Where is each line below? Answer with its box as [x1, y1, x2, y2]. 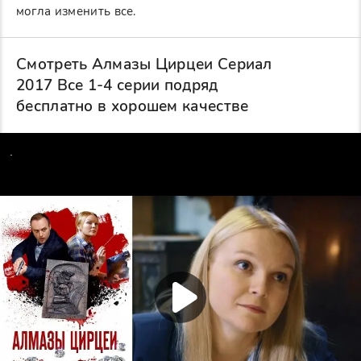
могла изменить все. [16, 3, 136, 20]
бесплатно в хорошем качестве [16, 96, 249, 118]
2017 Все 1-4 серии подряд [16, 75, 218, 97]
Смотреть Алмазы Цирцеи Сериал [16, 54, 272, 76]
